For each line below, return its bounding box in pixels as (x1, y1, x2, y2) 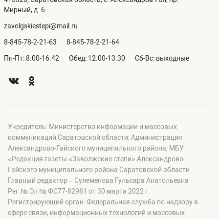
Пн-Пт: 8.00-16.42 (4, 54, 59, 62)
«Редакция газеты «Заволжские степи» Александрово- (8, 155, 185, 163)
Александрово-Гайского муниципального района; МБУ (8, 144, 184, 152)
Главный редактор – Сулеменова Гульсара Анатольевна (8, 176, 189, 184)
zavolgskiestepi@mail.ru (4, 22, 78, 30)
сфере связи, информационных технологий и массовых (8, 209, 185, 217)
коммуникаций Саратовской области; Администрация (8, 133, 182, 141)
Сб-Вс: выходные (135, 54, 189, 62)
